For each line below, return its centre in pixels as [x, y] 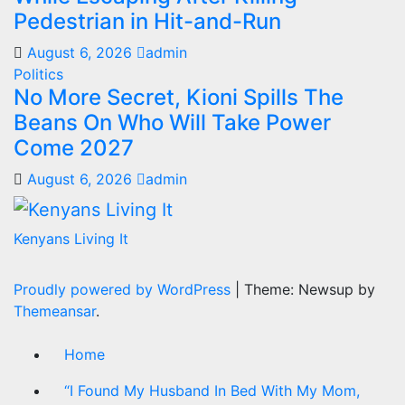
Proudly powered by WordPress [124, 289]
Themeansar [55, 311]
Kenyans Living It [71, 238]
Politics [38, 75]
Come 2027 [74, 148]
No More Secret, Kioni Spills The [179, 98]
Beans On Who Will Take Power [172, 123]
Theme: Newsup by [310, 289]
